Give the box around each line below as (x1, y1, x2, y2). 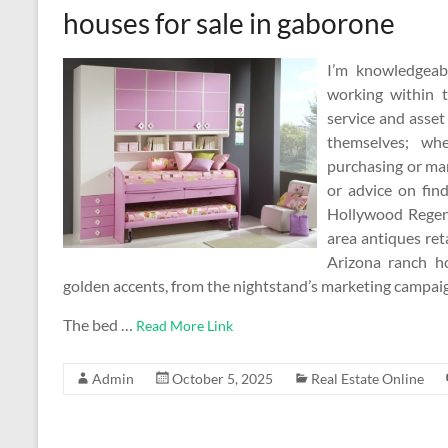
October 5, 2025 (172, 370, 273, 387)
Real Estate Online (311, 370, 424, 387)
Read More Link (136, 317, 233, 334)
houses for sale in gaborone (63, 6, 395, 40)
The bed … (63, 315, 136, 334)
